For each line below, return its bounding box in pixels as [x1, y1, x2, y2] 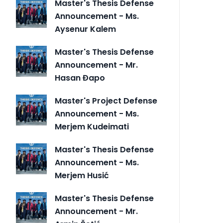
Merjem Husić [55, 170, 109, 182]
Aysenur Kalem [55, 23, 116, 35]
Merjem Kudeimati [55, 121, 129, 133]
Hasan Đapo [55, 72, 105, 84]
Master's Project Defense [55, 95, 157, 107]
